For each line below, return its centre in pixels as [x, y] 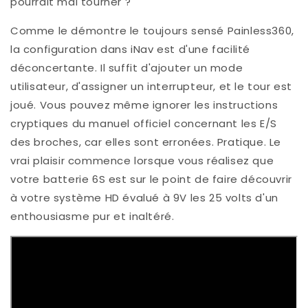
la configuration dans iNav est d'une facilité [131, 49]
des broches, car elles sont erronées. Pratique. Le [146, 142]
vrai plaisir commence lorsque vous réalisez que [142, 161]
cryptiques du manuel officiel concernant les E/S [144, 124]
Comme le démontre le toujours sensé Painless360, [152, 31]
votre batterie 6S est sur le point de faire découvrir [151, 179]
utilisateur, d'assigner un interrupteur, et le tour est [152, 87]
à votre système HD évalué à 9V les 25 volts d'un [144, 198]
